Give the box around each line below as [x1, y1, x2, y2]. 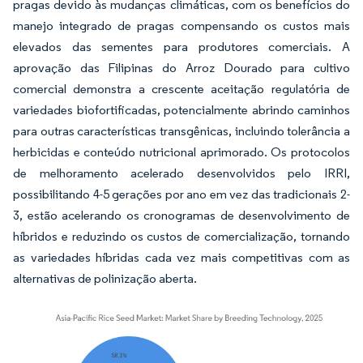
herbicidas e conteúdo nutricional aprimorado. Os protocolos [13, 144, 350, 160]
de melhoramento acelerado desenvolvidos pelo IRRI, [13, 165, 350, 181]
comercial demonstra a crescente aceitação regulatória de [13, 81, 350, 96]
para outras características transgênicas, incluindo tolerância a [13, 123, 350, 139]
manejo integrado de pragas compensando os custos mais [13, 18, 350, 33]
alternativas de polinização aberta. [13, 271, 197, 286]
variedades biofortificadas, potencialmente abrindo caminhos [13, 102, 350, 117]
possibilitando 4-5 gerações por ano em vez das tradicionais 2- [13, 186, 350, 202]
